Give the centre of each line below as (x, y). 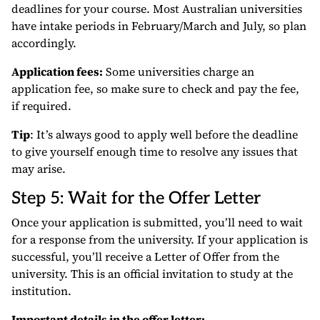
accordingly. (44, 43)
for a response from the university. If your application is (160, 240)
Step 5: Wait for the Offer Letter (136, 199)
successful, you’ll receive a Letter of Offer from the (145, 257)
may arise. (39, 169)
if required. (41, 106)
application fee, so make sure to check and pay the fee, (155, 89)
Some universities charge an (179, 72)
